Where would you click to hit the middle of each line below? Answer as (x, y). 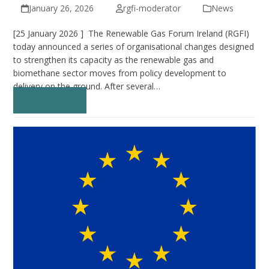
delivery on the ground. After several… (87, 86)
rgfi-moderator (152, 8)
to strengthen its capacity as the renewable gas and (114, 60)
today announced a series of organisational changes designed (134, 47)
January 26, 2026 (61, 8)
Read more (50, 101)
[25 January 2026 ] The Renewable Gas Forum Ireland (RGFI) (131, 34)
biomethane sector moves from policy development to (120, 73)
